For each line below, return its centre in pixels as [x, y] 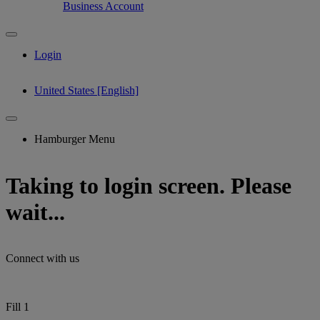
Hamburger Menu [75, 139]
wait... [35, 212]
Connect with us [42, 259]
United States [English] [86, 91]
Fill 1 [17, 307]
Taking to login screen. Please [149, 185]
